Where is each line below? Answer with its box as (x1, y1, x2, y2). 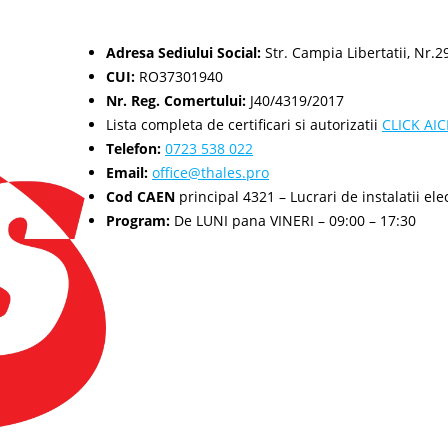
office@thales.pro (152, 162, 270, 182)
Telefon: (106, 138, 162, 158)
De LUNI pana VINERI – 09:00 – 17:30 (170, 210, 417, 230)
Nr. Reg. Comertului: (106, 90, 247, 110)
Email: (106, 162, 149, 182)
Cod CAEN (106, 186, 176, 206)
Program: (106, 210, 171, 230)
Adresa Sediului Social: (106, 42, 262, 62)
